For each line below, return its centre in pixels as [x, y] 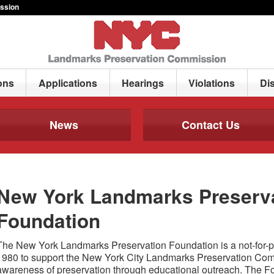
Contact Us [210, 125]
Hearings [143, 83]
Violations [212, 83]
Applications [68, 83]
